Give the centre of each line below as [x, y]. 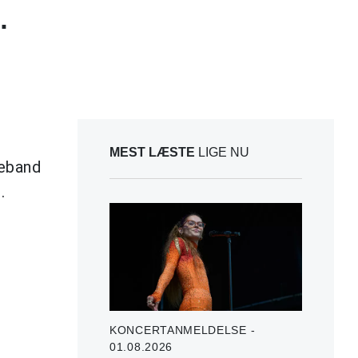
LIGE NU [222, 152]
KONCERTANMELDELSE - [183, 330]
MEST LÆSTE [152, 152]
